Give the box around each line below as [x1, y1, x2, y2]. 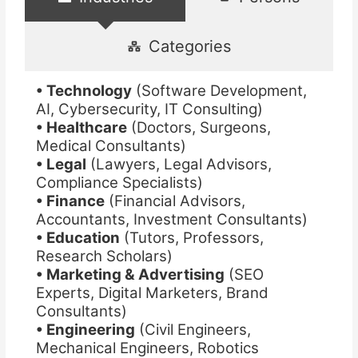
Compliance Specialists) [35, 173, 203, 192]
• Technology [35, 81, 132, 100]
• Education [35, 228, 120, 247]
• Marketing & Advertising [35, 265, 225, 284]
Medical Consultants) [35, 136, 186, 155]
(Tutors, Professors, [119, 228, 264, 247]
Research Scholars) [35, 246, 173, 265]
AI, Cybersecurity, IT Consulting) [35, 99, 263, 118]
